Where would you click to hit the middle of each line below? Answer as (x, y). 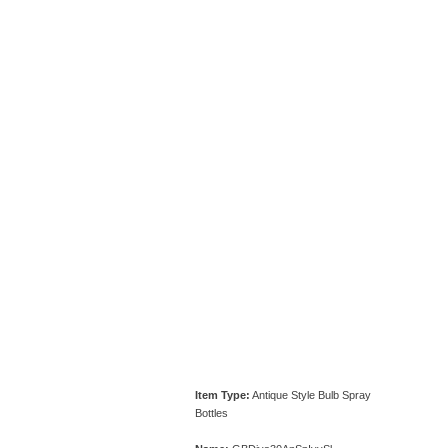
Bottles (211, 413)
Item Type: (222, 395)
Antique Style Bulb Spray (310, 395)
